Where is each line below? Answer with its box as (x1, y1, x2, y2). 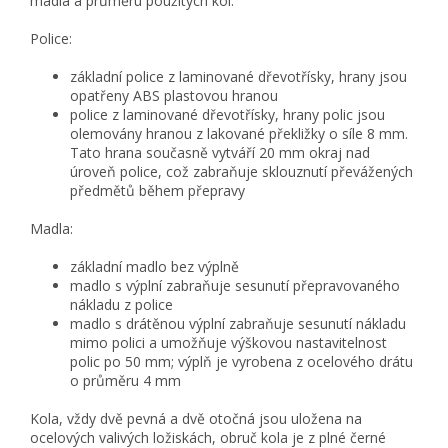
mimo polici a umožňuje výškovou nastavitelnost (70, 333, 387, 353)
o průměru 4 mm (70, 371, 181, 391)
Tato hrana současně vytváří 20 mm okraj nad (70, 143, 370, 163)
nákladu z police (70, 295, 173, 315)
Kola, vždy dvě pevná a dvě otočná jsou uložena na (30, 409, 362, 429)
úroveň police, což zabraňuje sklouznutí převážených (70, 162, 413, 182)
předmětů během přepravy (70, 181, 245, 201)
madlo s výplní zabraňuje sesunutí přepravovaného (70, 276, 400, 296)
